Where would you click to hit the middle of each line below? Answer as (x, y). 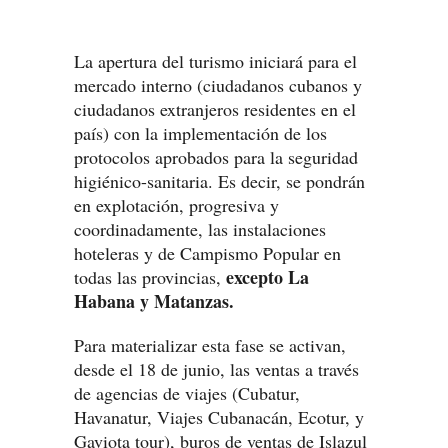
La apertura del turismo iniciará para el (215, 61)
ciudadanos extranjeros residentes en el (215, 109)
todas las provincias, (150, 277)
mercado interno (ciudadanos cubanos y (218, 85)
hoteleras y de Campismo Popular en (207, 253)
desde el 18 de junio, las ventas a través (216, 369)
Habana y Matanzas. (154, 301)
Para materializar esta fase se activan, (210, 345)
